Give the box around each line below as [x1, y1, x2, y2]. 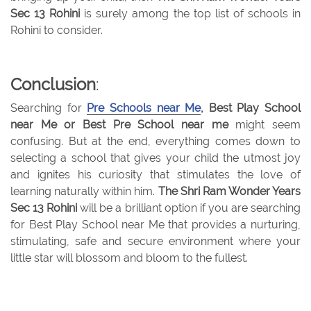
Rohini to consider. [10, 24, 103, 37]
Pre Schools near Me [87, 101, 201, 115]
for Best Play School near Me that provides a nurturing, [10, 218, 301, 232]
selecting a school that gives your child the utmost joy [10, 151, 301, 165]
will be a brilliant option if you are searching [80, 201, 301, 215]
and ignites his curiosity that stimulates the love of [10, 168, 301, 182]
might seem [228, 118, 301, 132]
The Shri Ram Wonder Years [158, 185, 301, 199]
